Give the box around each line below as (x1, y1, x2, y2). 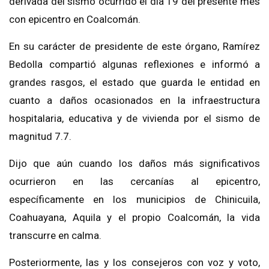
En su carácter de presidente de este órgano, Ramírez (9, 40, 260, 52)
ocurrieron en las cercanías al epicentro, (9, 175, 260, 187)
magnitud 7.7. (9, 130, 71, 142)
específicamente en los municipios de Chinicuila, (9, 193, 260, 205)
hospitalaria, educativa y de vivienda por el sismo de (9, 112, 260, 124)
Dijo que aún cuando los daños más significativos (9, 157, 260, 169)
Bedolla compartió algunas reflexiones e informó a (9, 58, 260, 70)
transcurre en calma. (9, 229, 101, 241)
